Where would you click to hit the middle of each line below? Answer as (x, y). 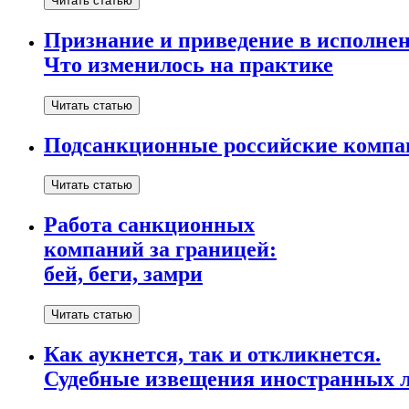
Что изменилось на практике (189, 64)
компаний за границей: (160, 250)
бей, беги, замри (123, 274)
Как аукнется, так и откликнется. (212, 355)
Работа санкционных (149, 225)
